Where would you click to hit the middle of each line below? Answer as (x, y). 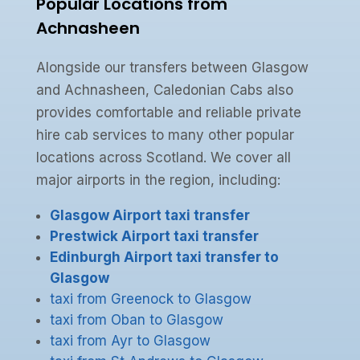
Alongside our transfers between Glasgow (172, 68)
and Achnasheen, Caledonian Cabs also (164, 90)
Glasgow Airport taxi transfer (149, 216)
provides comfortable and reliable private (168, 113)
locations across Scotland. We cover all (163, 158)
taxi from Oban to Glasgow (136, 320)
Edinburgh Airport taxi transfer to (164, 258)
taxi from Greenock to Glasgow (150, 299)
